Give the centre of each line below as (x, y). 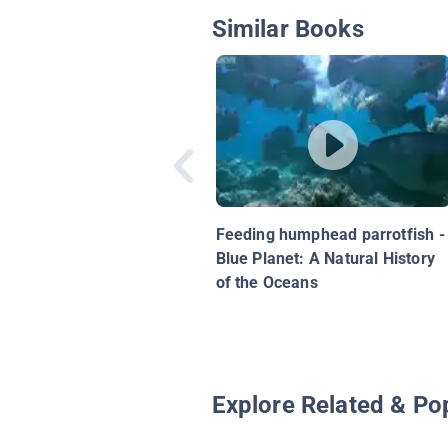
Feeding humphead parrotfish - (330, 235)
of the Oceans (266, 283)
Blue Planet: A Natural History (325, 259)
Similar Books (287, 28)
